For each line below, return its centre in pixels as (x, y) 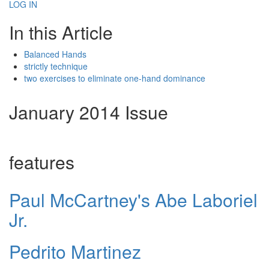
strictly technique (56, 66)
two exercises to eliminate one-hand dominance (115, 78)
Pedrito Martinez (75, 252)
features (42, 162)
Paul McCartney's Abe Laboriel (133, 200)
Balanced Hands (55, 54)
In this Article (61, 32)
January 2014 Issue (89, 112)
